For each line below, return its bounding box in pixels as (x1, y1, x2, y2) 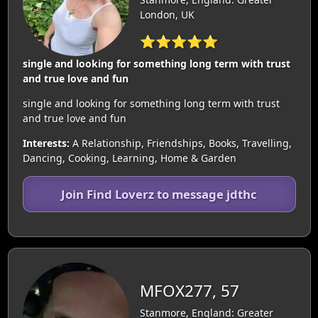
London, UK (139, 8, 194, 22)
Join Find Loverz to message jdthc (61, 185, 257, 202)
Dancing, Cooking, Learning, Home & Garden (22, 150, 236, 165)
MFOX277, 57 (139, 280, 239, 302)
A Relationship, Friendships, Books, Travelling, (69, 136, 292, 150)
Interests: (22, 136, 70, 150)
